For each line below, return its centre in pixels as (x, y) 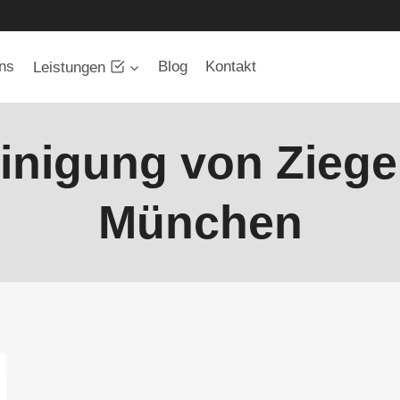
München (200, 222)
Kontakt (231, 67)
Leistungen (69, 67)
